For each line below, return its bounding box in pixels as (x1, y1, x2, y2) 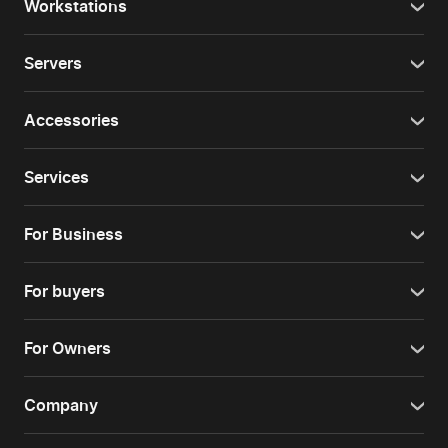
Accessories (24, 110, 119, 131)
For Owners (24, 338, 111, 359)
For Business (24, 224, 123, 245)
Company (24, 395, 98, 416)
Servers (24, 53, 82, 74)
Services (24, 167, 89, 188)
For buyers (24, 281, 105, 302)
